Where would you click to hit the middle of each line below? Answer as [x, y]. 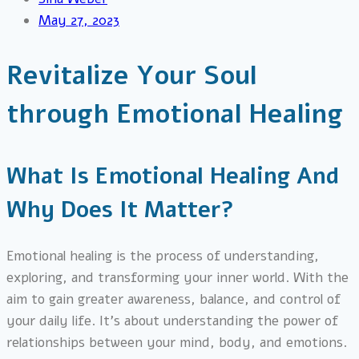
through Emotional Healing [175, 114]
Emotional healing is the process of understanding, [163, 256]
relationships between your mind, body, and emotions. [177, 343]
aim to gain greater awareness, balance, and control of [173, 300]
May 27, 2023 [79, 20]
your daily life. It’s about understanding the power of [172, 321]
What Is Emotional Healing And [173, 176]
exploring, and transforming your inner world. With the [177, 278]
